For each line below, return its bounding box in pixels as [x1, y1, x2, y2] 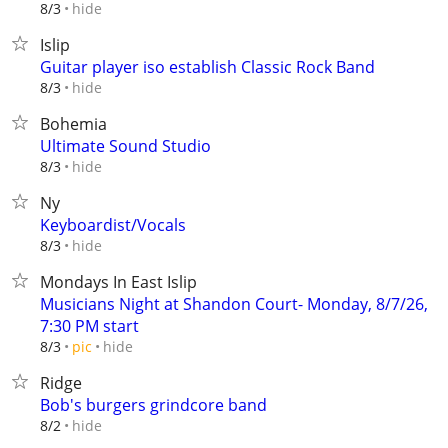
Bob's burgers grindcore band [40, 394, 267, 416]
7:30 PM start [40, 315, 139, 337]
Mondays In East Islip [40, 271, 197, 293]
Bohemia [40, 113, 107, 135]
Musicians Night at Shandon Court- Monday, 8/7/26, [40, 293, 428, 315]
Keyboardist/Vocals [40, 214, 186, 236]
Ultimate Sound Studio [40, 135, 211, 157]
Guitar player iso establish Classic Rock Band [40, 56, 375, 78]
